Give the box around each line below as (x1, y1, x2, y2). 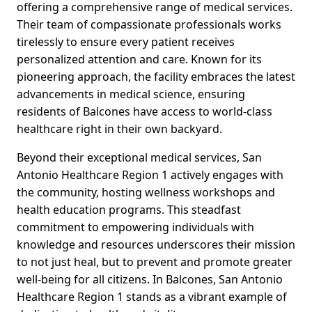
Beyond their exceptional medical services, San (17, 150, 262, 166)
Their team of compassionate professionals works (17, 17, 281, 33)
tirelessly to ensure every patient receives (17, 34, 235, 50)
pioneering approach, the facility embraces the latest (17, 69, 295, 85)
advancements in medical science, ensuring (17, 86, 245, 102)
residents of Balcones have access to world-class (17, 104, 272, 120)
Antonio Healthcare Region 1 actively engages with (17, 167, 283, 183)
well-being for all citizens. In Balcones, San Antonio (17, 272, 283, 288)
